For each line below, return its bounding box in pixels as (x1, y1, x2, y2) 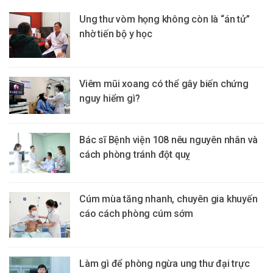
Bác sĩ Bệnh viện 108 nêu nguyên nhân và (79, 134, 258, 146)
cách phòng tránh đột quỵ (79, 149, 191, 161)
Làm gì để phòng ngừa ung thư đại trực (79, 258, 250, 270)
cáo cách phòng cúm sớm (79, 208, 193, 220)
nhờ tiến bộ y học (79, 28, 152, 40)
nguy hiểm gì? (79, 93, 140, 105)
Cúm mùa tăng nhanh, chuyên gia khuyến (79, 193, 258, 205)
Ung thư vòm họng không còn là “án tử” (79, 13, 250, 26)
